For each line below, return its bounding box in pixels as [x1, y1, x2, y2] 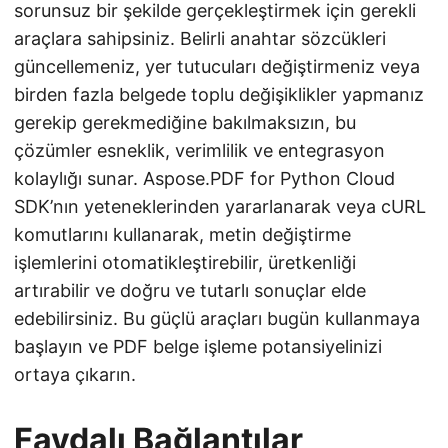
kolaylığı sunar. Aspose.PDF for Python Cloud [14, 168, 395, 190]
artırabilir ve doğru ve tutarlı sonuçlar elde [14, 280, 366, 302]
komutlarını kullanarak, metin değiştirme [14, 224, 351, 246]
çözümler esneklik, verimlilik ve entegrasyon [14, 140, 385, 162]
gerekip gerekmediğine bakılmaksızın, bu [14, 112, 356, 134]
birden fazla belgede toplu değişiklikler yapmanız [14, 84, 424, 106]
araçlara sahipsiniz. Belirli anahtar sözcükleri [14, 28, 386, 50]
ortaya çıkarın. [14, 364, 136, 386]
